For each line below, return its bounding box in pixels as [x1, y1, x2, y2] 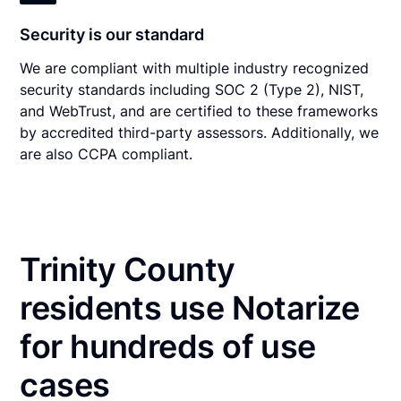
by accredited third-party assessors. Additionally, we [20, 123, 380, 141]
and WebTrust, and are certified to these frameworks [20, 101, 379, 120]
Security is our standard [20, 24, 205, 44]
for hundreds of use [20, 326, 316, 366]
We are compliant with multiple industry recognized [20, 58, 370, 77]
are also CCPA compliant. [20, 144, 193, 163]
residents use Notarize [20, 287, 360, 328]
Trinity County [20, 249, 235, 289]
